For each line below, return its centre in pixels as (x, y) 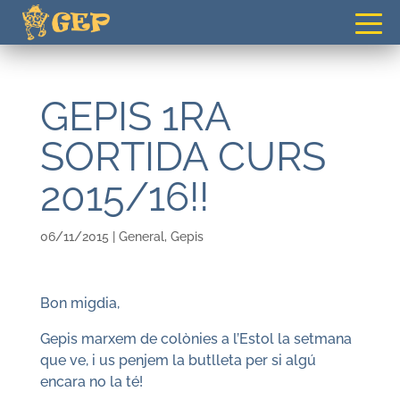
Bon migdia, (79, 303)
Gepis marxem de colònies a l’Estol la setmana (196, 339)
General (141, 237)
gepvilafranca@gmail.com (221, 14)
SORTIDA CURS (183, 157)
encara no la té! (91, 382)
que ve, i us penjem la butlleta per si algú (178, 360)
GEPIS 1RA (135, 117)
